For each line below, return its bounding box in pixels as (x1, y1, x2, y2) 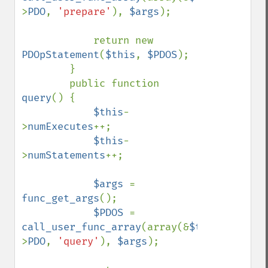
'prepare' (57, 5, 111, 18)
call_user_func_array (22, 221, 141, 233)
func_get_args (22, 192, 99, 205)
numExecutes (28, 120, 93, 133)
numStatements (28, 149, 105, 162)
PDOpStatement (22, 48, 99, 61)
